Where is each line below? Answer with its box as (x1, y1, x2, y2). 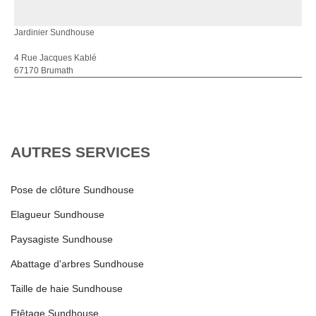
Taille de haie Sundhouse (11, 283, 123, 294)
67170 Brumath (14, 66, 73, 75)
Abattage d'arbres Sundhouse (11, 258, 144, 269)
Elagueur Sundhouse (11, 209, 104, 220)
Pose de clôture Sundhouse (11, 184, 134, 195)
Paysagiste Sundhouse (11, 233, 113, 245)
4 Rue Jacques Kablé (14, 53, 97, 63)
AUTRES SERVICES (11, 144, 150, 160)
